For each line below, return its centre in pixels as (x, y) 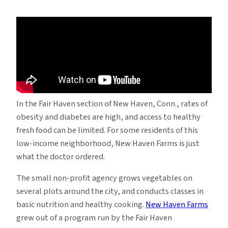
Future (79, 94)
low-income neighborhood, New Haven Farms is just (108, 143)
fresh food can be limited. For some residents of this (107, 130)
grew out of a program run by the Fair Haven (94, 218)
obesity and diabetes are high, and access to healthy (108, 117)
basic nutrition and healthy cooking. (81, 204)
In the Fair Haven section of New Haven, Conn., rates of (112, 104)
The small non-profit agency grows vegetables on (104, 178)
